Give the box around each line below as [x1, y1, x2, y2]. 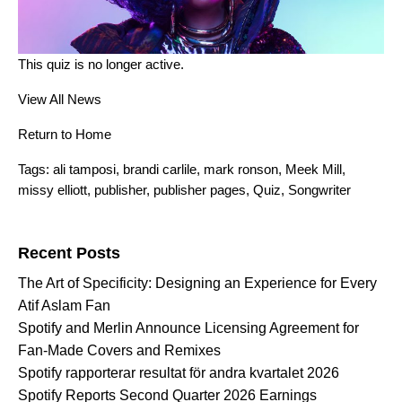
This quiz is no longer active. [18, 57, 184, 73]
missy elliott [18, 182, 87, 198]
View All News [18, 92, 101, 108]
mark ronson [204, 162, 278, 178]
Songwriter [288, 182, 351, 198]
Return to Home [18, 127, 111, 143]
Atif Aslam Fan [18, 298, 110, 314]
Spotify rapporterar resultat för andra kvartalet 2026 [18, 365, 339, 381]
